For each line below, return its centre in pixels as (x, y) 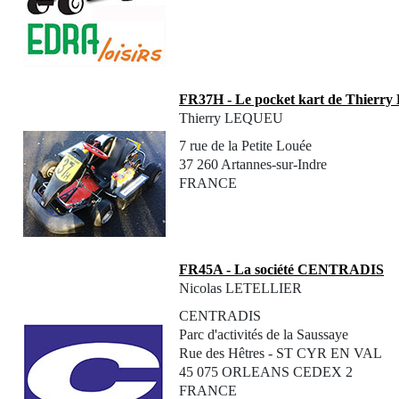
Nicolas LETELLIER (240, 288)
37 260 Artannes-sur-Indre (253, 164)
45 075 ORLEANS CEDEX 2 (266, 371)
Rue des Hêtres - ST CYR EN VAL (281, 353)
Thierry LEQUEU (231, 118)
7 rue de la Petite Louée (245, 145)
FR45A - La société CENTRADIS (281, 269)
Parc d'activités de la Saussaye (264, 334)
